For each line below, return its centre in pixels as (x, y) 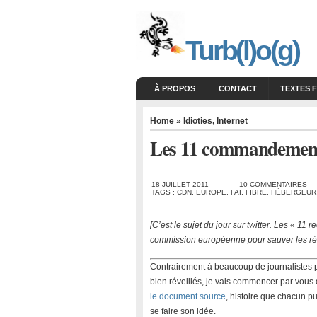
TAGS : (164, 192)
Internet (232, 121)
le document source (188, 296)
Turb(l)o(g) (242, 51)
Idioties (198, 121)
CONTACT (238, 88)
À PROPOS (175, 88)
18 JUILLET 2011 (180, 184)
